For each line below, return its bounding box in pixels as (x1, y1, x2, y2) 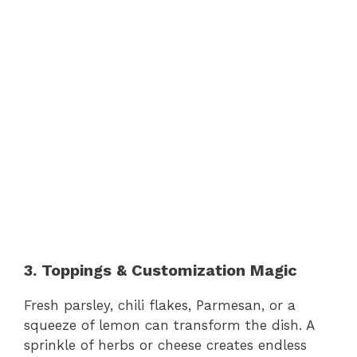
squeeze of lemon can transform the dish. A (24, 316, 314, 333)
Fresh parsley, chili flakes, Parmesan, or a (24, 296, 296, 313)
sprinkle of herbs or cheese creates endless (24, 336, 307, 353)
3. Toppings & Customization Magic (24, 260, 297, 280)
